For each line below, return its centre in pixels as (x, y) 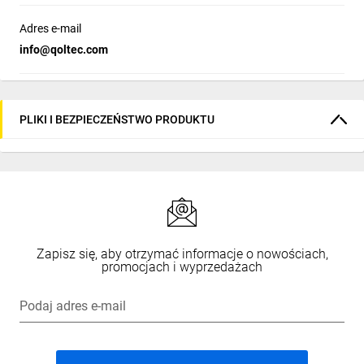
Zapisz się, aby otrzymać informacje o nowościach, (182, 254)
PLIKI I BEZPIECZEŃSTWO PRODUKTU (117, 119)
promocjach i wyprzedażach (182, 267)
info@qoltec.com (64, 50)
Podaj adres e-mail (73, 306)
